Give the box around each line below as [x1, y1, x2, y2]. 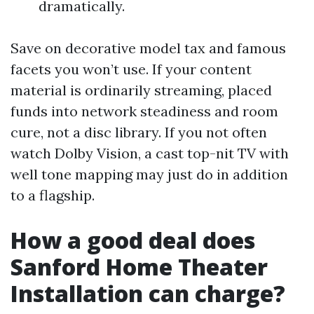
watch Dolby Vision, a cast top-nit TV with [11, 144, 289, 162]
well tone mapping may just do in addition [11, 165, 288, 183]
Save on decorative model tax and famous [11, 39, 286, 57]
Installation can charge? [11, 278, 285, 308]
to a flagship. [11, 186, 95, 204]
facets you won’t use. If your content [11, 60, 252, 78]
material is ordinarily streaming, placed [11, 81, 272, 99]
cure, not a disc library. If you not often [11, 123, 267, 141]
